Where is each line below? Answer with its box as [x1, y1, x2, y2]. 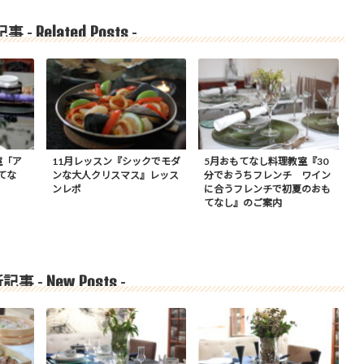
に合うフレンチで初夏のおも [204, 183, 331, 196]
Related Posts [35, 23, 128, 42]
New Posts [46, 272, 117, 292]
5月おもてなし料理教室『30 [204, 155, 328, 168]
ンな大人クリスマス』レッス [51, 169, 179, 182]
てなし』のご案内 [204, 197, 282, 210]
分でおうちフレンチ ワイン [204, 169, 331, 182]
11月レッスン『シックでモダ [51, 155, 180, 168]
